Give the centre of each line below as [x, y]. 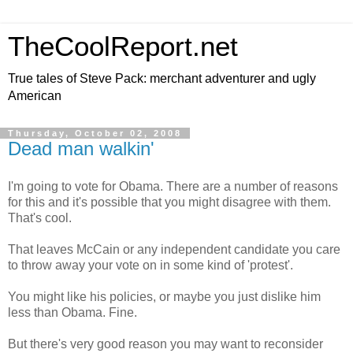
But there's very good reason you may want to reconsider [165, 344]
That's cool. [40, 217]
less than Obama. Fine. [72, 312]
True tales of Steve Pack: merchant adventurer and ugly [162, 78]
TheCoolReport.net [123, 46]
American [35, 96]
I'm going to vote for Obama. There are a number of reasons [173, 186]
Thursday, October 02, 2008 [95, 133]
